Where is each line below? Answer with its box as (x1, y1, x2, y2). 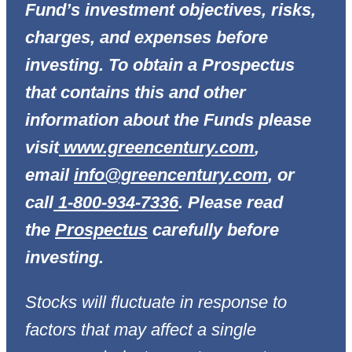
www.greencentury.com (64, 137, 255, 158)
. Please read (178, 192, 283, 213)
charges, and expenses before (25, 27, 268, 48)
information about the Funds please (25, 110, 311, 130)
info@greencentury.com (74, 165, 268, 185)
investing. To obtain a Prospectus (25, 55, 295, 75)
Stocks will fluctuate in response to (25, 292, 287, 313)
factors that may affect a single (25, 320, 256, 340)
